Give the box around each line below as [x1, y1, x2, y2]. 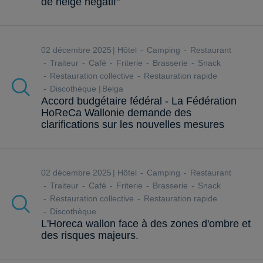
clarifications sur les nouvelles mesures [41, 119, 224, 131]
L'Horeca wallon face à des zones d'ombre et [41, 218, 251, 230]
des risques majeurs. [41, 230, 139, 242]
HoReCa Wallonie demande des [41, 107, 191, 119]
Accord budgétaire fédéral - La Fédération [41, 95, 237, 107]
